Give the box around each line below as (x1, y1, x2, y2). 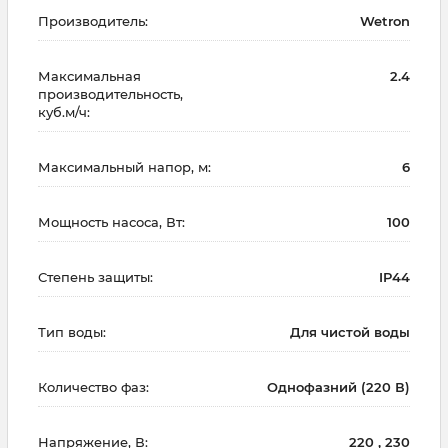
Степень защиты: (38, 268, 153, 285)
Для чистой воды (290, 323, 410, 340)
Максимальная (38, 67, 141, 84)
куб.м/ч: (38, 103, 90, 120)
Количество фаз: (38, 378, 149, 395)
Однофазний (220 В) (267, 378, 410, 395)
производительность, (38, 85, 183, 102)
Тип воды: (38, 323, 106, 340)
